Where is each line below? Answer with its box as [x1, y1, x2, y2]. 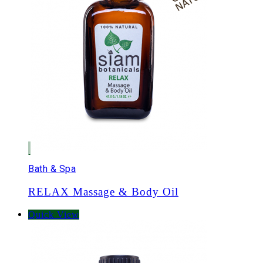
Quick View [28, 210, 79, 220]
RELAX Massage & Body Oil [28, 185, 178, 198]
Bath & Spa [28, 163, 76, 174]
